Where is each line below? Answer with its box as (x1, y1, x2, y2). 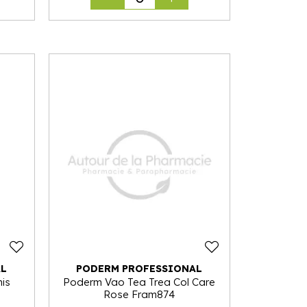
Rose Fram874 (103, 287, 175, 301)
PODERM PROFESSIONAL (76, 262, 203, 275)
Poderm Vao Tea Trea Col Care (63, 275, 216, 288)
